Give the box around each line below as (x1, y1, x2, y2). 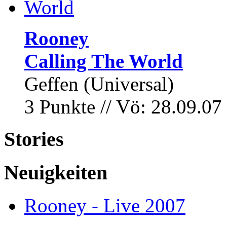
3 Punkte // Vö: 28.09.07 (24, 95, 222, 118)
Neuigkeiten (4, 161, 107, 184)
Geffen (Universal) (24, 72, 174, 95)
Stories (4, 128, 64, 151)
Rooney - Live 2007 (24, 194, 185, 216)
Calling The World (24, 50, 183, 72)
